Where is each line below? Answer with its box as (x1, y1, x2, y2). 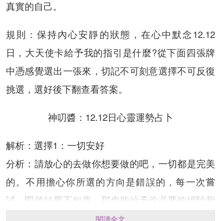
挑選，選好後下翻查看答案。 (5, 82, 128, 96)
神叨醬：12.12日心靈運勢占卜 (48, 110, 173, 124)
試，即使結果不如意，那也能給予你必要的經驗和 (5, 193, 216, 207)
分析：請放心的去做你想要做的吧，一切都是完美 (5, 157, 216, 170)
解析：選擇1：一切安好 (5, 139, 105, 152)
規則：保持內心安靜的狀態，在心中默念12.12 (5, 28, 216, 41)
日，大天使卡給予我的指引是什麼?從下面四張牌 (5, 46, 216, 59)
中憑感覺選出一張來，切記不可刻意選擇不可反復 (5, 64, 216, 77)
